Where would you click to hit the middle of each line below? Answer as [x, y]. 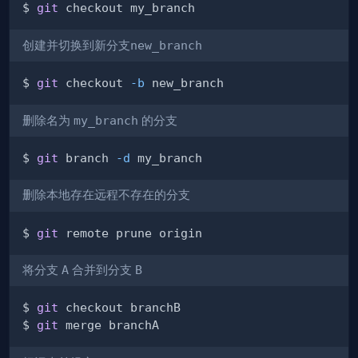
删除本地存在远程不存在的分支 [106, 195]
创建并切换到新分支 [76, 45]
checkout [94, 83]
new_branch [166, 45]
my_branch [106, 120]
